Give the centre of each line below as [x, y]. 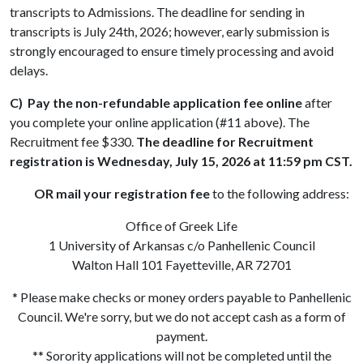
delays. [29, 70]
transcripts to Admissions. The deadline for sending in [157, 12]
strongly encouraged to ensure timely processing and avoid [172, 51]
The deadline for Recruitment [225, 142]
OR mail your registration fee [111, 194]
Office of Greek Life [181, 226]
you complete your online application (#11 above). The [160, 122]
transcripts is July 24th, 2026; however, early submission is [170, 32]
